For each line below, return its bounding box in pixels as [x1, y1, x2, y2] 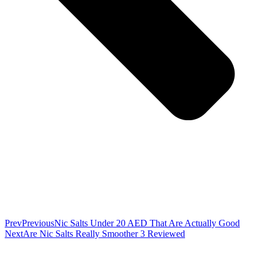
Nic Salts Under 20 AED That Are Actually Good [54, 218, 240, 229]
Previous [22, 218, 54, 229]
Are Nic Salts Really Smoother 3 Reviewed [23, 229, 185, 239]
